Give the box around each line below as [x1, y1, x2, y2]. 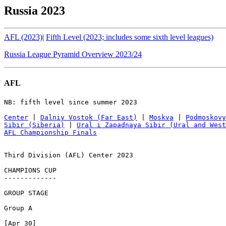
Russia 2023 [4, 4, 65, 17]
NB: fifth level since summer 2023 [4, 98, 137, 106]
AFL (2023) [4, 32, 42, 41]
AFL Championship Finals [4, 129, 97, 137]
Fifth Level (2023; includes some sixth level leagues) [46, 32, 213, 41]
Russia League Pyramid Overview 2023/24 [4, 49, 142, 59]
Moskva [149, 114, 174, 122]
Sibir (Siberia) [4, 121, 65, 129]
